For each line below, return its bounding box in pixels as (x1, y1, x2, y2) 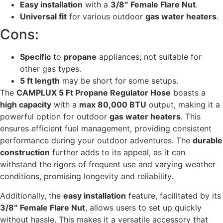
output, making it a (146, 100, 220, 110)
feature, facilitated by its (126, 190, 221, 201)
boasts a (171, 88, 206, 98)
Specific (20, 52, 51, 62)
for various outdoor (67, 11, 145, 22)
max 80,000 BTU (79, 100, 146, 110)
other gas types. (20, 64, 81, 74)
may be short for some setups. (60, 76, 178, 86)
